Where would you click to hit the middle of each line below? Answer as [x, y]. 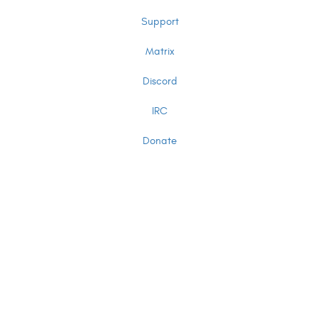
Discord [160, 82]
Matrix [160, 52]
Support [160, 22]
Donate [160, 141]
